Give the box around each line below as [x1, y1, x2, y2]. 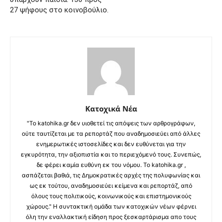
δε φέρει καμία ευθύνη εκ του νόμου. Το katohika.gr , [36, 161, 186, 169]
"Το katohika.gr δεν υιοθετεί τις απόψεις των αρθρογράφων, [27, 119, 195, 127]
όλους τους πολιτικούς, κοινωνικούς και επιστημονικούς [31, 192, 191, 200]
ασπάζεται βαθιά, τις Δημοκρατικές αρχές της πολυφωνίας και [22, 171, 200, 179]
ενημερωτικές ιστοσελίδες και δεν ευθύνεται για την [36, 140, 186, 148]
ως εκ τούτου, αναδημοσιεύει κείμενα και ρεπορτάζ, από [30, 182, 192, 190]
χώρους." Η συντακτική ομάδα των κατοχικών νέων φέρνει [26, 203, 196, 211]
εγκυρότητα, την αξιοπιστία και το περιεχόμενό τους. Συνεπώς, [21, 151, 201, 159]
